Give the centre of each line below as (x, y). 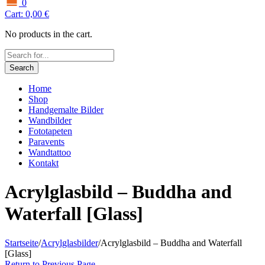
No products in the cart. (49, 34)
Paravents (46, 141)
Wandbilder (50, 120)
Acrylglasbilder (70, 243)
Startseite (22, 243)
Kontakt (43, 163)
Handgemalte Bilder (66, 109)
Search (22, 67)
